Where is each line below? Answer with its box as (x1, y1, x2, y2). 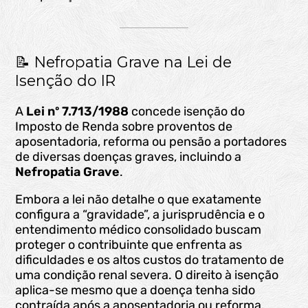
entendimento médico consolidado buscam (15, 222, 262, 238)
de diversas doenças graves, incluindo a (15, 149, 242, 165)
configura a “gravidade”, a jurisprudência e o (15, 207, 265, 223)
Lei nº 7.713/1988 (26, 104, 129, 120)
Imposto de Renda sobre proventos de (15, 119, 233, 135)
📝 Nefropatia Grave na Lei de (15, 53, 232, 71)
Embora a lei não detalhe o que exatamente (15, 192, 262, 208)
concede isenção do (129, 104, 245, 120)
